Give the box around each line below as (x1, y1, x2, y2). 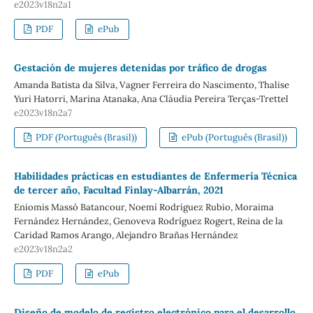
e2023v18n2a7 (13, 106, 72, 119)
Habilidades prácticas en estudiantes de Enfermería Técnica (13, 169, 297, 182)
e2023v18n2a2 (13, 242, 73, 255)
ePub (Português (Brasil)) (179, 131, 287, 143)
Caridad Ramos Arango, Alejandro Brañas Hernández (13, 228, 238, 241)
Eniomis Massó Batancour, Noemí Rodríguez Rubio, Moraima (13, 201, 274, 213)
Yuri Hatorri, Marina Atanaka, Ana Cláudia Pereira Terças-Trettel (13, 92, 289, 105)
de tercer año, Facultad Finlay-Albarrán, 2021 (13, 183, 224, 196)
